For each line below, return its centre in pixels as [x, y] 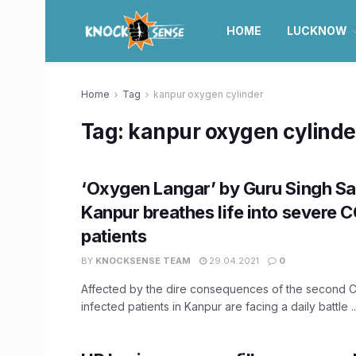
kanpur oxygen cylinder [208, 94]
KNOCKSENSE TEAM [143, 261]
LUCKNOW [317, 31]
